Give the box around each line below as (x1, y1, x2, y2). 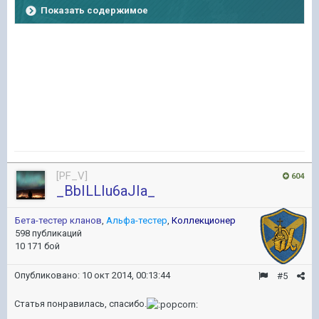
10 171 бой (15, 241, 60, 251)
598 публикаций (15, 228, 82, 239)
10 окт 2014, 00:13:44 (82, 270, 170, 281)
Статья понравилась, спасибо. (14, 298, 147, 309)
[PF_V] (56, 169, 88, 182)
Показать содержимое (41, 4, 148, 16)
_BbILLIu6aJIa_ (56, 182, 155, 199)
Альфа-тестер (106, 215, 167, 226)
